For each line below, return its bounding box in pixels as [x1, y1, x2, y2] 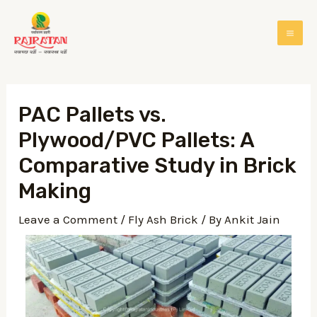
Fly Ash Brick [128, 212, 199, 226]
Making [18, 178, 92, 204]
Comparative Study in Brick [18, 153, 297, 178]
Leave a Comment [18, 212, 118, 226]
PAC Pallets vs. [18, 102, 167, 127]
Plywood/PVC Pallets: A [18, 127, 255, 153]
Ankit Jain [224, 212, 281, 226]
